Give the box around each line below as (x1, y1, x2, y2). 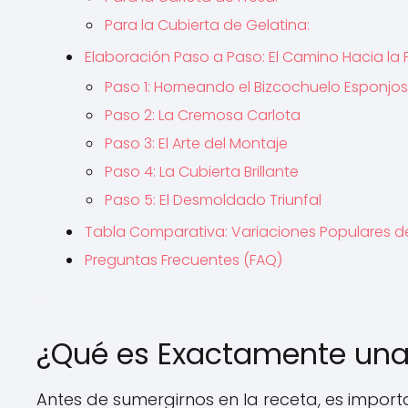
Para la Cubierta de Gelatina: (105, 15, 310, 36)
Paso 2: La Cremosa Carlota (105, 105, 301, 126)
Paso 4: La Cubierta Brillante (105, 161, 299, 182)
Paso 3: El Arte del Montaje (105, 133, 288, 154)
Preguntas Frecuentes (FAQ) (85, 250, 282, 270)
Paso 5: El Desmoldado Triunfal (105, 189, 321, 210)
